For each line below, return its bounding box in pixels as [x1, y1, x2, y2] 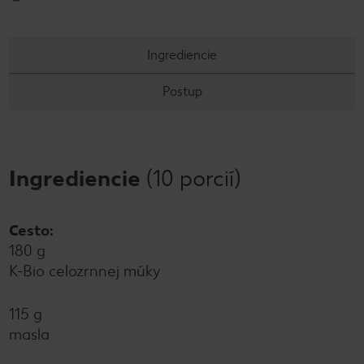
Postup [162, 84, 202, 99]
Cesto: [9, 221, 54, 240]
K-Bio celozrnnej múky [9, 262, 161, 280]
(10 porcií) [146, 164, 240, 192]
